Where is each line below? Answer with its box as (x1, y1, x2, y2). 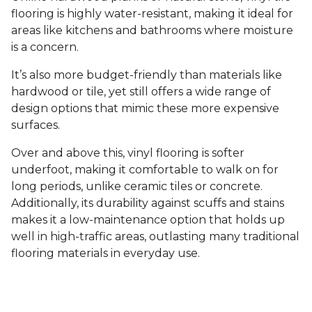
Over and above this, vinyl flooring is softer (11, 146, 244, 160)
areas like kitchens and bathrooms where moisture (11, 24, 293, 38)
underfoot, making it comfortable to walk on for (11, 163, 279, 177)
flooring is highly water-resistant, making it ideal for (11, 7, 293, 21)
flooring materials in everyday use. (11, 247, 200, 260)
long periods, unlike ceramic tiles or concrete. (11, 180, 263, 194)
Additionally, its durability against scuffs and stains (11, 196, 284, 210)
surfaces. (11, 118, 63, 132)
